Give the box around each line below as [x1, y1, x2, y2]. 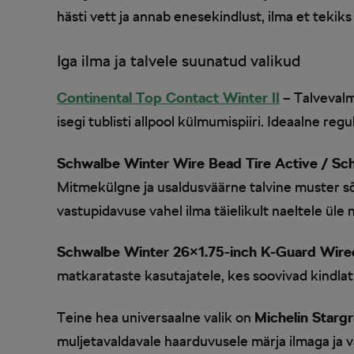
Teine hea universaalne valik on [57, 308, 254, 326]
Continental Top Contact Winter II [57, 89, 280, 107]
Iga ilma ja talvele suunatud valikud [57, 51, 300, 71]
